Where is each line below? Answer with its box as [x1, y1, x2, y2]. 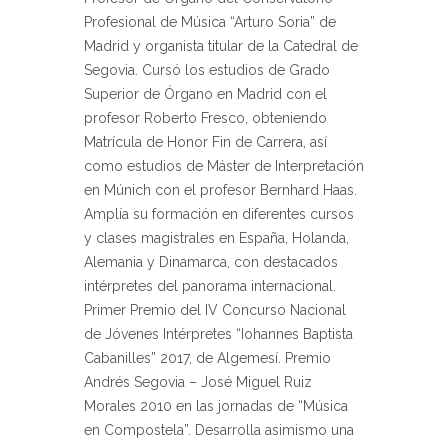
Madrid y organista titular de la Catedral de [84, 37, 358, 54]
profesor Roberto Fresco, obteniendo [84, 109, 327, 126]
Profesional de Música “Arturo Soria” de [84, 13, 336, 30]
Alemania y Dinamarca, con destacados [84, 253, 338, 270]
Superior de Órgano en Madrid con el [84, 85, 327, 102]
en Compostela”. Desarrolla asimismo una [84, 421, 354, 438]
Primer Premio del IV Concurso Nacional [84, 301, 346, 318]
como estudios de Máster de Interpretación [84, 157, 364, 174]
